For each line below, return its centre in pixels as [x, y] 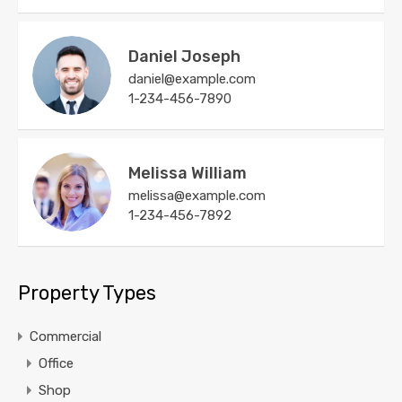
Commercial [66, 337]
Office [56, 364]
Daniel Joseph [184, 57]
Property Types [87, 293]
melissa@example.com [197, 196]
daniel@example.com [192, 79]
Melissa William [188, 174]
